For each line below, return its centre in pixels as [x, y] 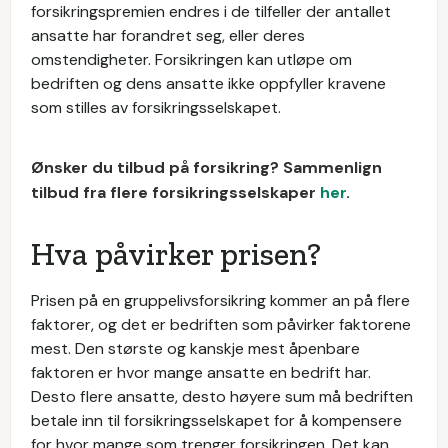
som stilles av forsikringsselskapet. [156, 107]
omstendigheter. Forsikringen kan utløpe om [191, 59]
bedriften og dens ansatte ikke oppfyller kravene [208, 83]
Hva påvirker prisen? [176, 254]
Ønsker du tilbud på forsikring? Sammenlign [206, 167]
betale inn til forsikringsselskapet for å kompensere [216, 420]
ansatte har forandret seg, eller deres [168, 35]
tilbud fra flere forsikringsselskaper [175, 192]
